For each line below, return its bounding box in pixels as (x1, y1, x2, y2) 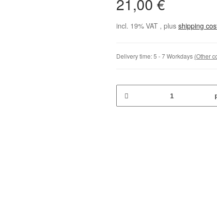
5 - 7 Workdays (154, 52, 194, 60)
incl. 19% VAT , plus (116, 21, 178, 31)
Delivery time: (116, 52, 154, 60)
